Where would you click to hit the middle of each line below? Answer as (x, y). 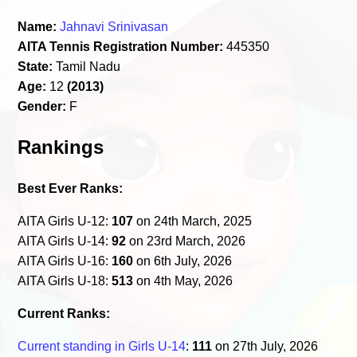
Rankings (61, 147)
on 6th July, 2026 (183, 261)
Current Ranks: (64, 313)
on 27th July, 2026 (265, 346)
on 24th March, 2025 (193, 221)
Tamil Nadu (87, 66)
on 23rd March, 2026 (186, 241)
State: (35, 66)
